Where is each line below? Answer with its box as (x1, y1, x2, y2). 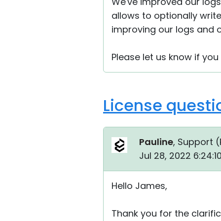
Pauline (139, 136, 173, 148)
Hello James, (111, 180, 167, 192)
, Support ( (173, 136, 220, 148)
